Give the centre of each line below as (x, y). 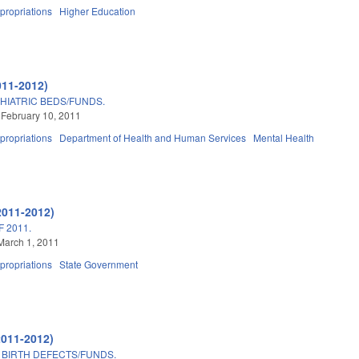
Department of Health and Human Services (153, 137)
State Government (99, 264)
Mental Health (284, 137)
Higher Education (98, 10)
